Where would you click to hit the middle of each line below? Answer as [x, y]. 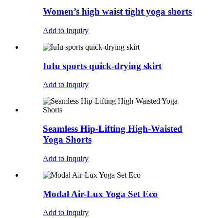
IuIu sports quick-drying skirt [102, 66]
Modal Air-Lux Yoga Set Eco [100, 194]
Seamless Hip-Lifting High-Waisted [113, 129]
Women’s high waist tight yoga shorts [117, 12]
